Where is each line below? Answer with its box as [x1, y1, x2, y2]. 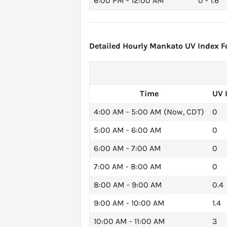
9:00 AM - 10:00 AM [94, 198, 165, 208]
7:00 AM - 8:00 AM [94, 162, 162, 172]
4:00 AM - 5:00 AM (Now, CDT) [94, 107, 204, 117]
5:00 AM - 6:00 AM [94, 125, 162, 135]
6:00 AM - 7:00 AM [94, 143, 161, 154]
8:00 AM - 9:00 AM [94, 180, 162, 190]
